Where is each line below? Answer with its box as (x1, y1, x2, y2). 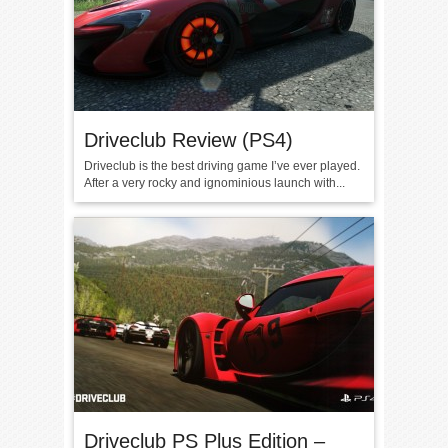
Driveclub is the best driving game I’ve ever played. (84, 159, 360, 173)
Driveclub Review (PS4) (84, 129, 293, 151)
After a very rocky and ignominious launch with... (84, 176, 345, 190)
